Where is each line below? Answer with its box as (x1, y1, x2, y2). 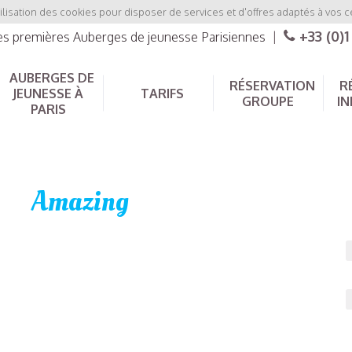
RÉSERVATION (229, 78, 315, 93)
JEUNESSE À (13, 86, 83, 101)
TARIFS (140, 86, 184, 101)
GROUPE (242, 93, 294, 109)
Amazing (31, 182, 129, 222)
